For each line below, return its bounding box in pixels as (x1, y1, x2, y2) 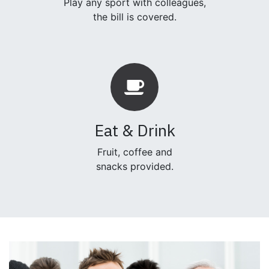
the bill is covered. (92, 11, 177, 23)
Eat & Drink (94, 119, 175, 141)
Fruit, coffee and (97, 146, 172, 158)
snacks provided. (95, 160, 174, 172)
